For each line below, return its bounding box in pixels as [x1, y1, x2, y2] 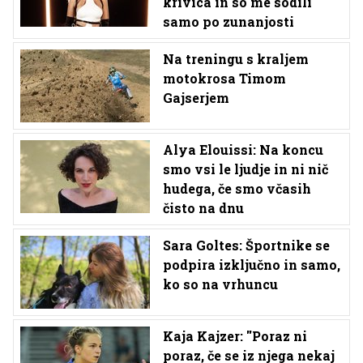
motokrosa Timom [163, 69, 286, 87]
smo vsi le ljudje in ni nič [163, 160, 328, 177]
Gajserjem [163, 88, 229, 106]
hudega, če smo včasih [163, 179, 311, 197]
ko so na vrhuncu [163, 275, 278, 293]
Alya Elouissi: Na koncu [163, 140, 323, 158]
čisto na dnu [163, 199, 244, 216]
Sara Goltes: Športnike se [163, 236, 330, 254]
